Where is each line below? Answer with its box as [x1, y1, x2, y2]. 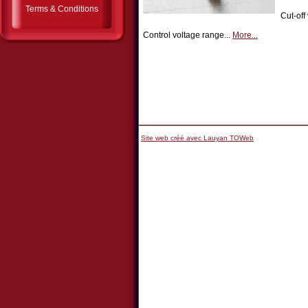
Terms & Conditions [25, 4, 98, 14]
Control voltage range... [143, 30, 232, 40]
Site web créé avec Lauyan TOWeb [141, 134, 254, 142]
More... [232, 30, 258, 40]
